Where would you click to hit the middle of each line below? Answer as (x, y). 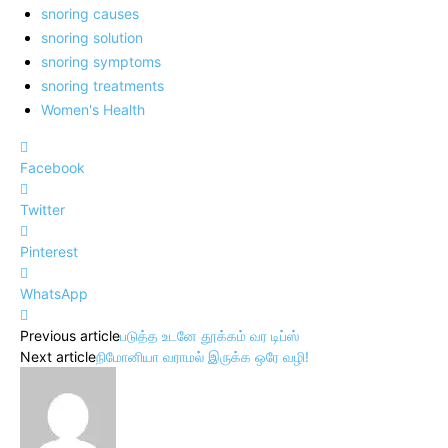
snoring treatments (102, 85)
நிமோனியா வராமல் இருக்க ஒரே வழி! (202, 356)
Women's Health (93, 109)
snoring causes (90, 13)
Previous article (70, 335)
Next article (58, 356)
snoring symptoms (101, 61)
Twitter (42, 209)
